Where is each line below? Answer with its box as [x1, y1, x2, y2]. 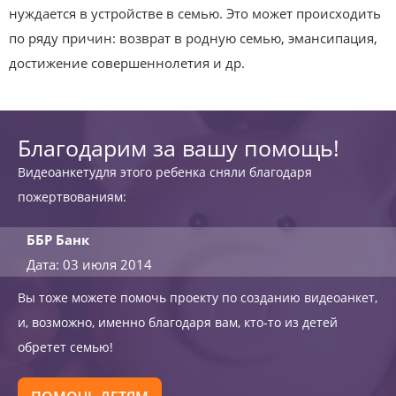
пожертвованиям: [18, 188, 126, 205]
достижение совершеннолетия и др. [9, 54, 245, 72]
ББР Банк [27, 231, 89, 248]
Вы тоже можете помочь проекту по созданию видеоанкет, [18, 289, 377, 306]
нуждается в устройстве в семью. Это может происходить [9, 4, 381, 22]
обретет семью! [18, 339, 113, 355]
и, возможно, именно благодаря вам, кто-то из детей [18, 314, 338, 331]
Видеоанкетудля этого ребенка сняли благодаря [18, 164, 312, 180]
